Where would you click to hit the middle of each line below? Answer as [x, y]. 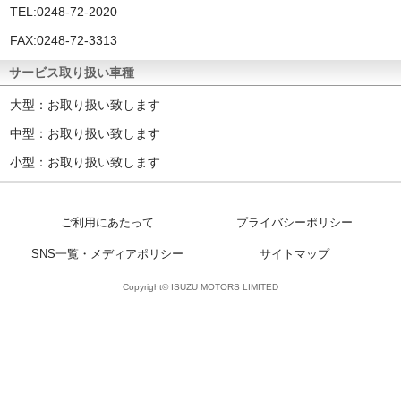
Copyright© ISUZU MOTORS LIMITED [200, 286]
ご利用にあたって [107, 222]
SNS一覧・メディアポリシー [107, 253]
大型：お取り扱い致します [85, 104]
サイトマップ [294, 253]
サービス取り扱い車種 [72, 72]
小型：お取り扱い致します [85, 162]
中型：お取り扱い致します [85, 133]
